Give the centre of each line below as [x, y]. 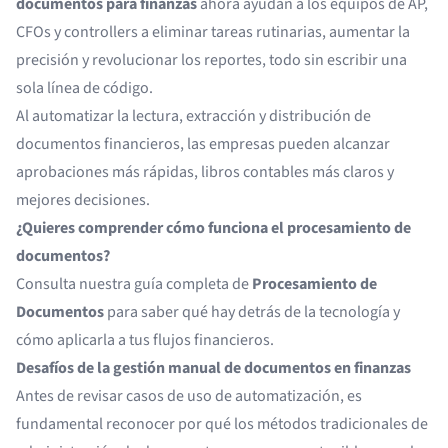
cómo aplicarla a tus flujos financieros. [145, 340]
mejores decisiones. [83, 200]
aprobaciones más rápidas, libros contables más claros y [205, 172]
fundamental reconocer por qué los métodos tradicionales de [222, 424]
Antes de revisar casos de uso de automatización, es [189, 396]
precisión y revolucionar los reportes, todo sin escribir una [211, 60]
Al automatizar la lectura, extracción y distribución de [193, 116]
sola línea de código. [84, 88]
